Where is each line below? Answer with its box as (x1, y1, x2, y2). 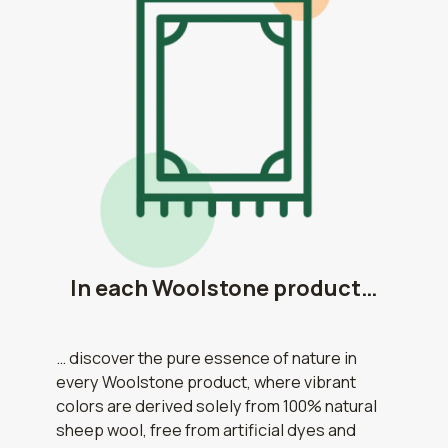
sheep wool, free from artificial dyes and (56, 419, 357, 442)
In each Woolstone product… (70, 272, 378, 303)
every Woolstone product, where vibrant (56, 371, 357, 394)
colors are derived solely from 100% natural (56, 395, 378, 418)
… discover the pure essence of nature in (56, 347, 358, 370)
